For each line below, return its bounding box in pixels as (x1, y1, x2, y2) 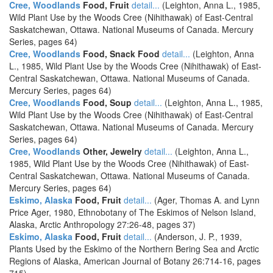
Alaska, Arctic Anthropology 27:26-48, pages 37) (9, 218, 196, 230)
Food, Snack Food (80, 48, 160, 60)
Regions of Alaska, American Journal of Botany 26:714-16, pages (9, 255, 261, 267)
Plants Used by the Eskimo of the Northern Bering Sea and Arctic (9, 243, 259, 255)
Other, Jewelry (80, 145, 142, 157)
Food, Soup (80, 96, 132, 108)
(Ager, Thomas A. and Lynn (152, 194, 260, 206)
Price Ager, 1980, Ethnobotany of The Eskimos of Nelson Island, (9, 206, 256, 218)
